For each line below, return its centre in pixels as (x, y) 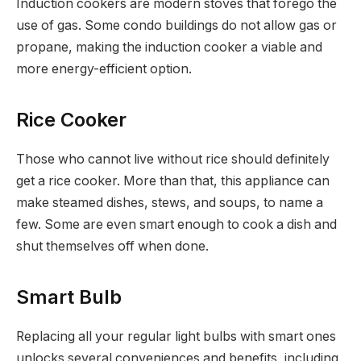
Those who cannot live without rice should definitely (173, 160)
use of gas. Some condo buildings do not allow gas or (176, 25)
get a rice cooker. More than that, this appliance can (173, 181)
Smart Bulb (69, 297)
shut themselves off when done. (112, 247)
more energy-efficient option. (104, 68)
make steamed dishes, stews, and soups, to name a (170, 203)
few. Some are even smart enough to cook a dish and (176, 225)
